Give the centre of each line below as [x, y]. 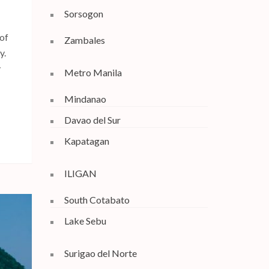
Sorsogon [83, 13]
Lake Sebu [85, 220]
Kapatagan [86, 141]
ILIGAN [80, 173]
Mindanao [85, 98]
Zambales [84, 40]
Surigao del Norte [100, 253]
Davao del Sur [92, 119]
